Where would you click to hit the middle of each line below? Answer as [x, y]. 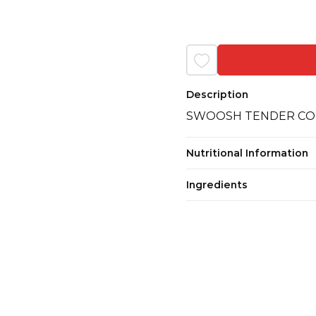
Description [217, 94]
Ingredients [217, 184]
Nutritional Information [247, 153]
